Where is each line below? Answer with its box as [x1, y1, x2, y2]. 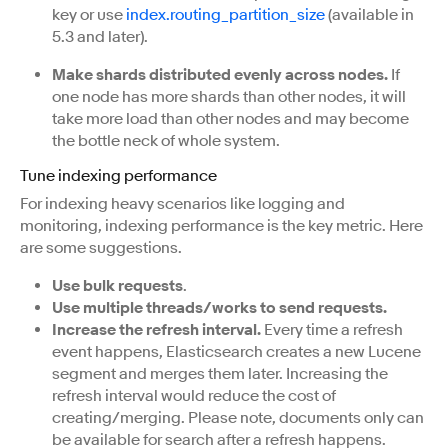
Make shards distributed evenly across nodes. [52, 65, 388, 85]
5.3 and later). [52, 27, 148, 47]
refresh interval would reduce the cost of [52, 385, 336, 406]
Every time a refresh [261, 319, 403, 340]
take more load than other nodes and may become [52, 109, 409, 129]
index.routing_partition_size [126, 5, 325, 25]
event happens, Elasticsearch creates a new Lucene [52, 341, 421, 362]
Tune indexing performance [20, 166, 217, 186]
